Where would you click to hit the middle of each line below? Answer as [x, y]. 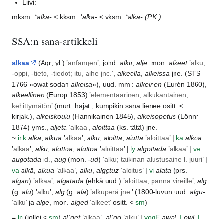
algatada [70, 181]
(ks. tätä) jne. [136, 127]
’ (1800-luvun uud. [161, 191]
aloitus [132, 170]
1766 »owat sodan [41, 84]
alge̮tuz [108, 170]
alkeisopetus [157, 116]
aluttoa [87, 148]
